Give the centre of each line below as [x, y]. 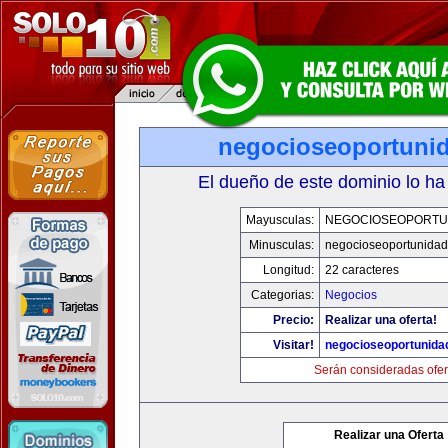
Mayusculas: [279, 220]
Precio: [293, 320]
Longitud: [288, 270]
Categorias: [282, 295]
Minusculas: [281, 245]
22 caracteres [361, 270]
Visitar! [293, 345]
